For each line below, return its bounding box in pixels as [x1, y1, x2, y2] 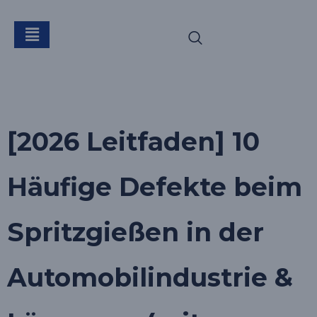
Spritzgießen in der [7, 217, 264, 248]
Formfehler [14, 65, 180, 99]
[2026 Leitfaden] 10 [7, 126, 260, 157]
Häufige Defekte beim [7, 171, 302, 202]
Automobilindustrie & [7, 262, 293, 293]
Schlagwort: [14, 14, 190, 48]
